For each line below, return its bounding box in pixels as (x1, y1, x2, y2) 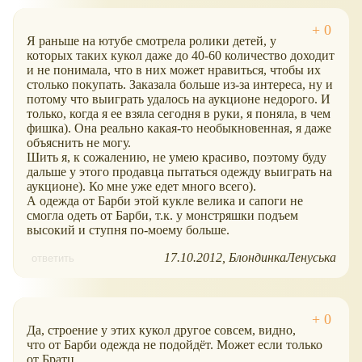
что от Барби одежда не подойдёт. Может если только (27, 337, 322, 351)
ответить (32, 251, 74, 264)
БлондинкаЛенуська (229, 250, 336, 264)
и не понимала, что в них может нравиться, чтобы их (27, 62, 321, 77)
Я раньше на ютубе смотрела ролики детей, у (27, 33, 276, 48)
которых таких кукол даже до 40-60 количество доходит (27, 48, 335, 62)
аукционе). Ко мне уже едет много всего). (27, 179, 256, 193)
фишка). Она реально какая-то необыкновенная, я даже (27, 120, 331, 135)
